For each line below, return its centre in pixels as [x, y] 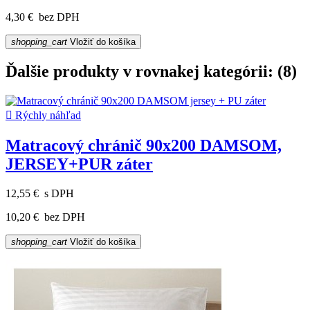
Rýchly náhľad [47, 116]
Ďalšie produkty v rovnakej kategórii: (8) [151, 72]
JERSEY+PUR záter [79, 164]
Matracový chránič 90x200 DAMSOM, [144, 146]
